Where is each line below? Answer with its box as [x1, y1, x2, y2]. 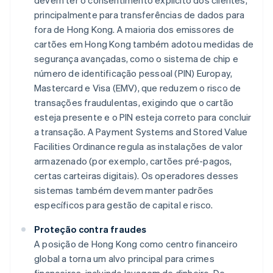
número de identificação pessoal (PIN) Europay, [34, 67, 233, 80]
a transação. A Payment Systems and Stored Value [34, 126, 248, 138]
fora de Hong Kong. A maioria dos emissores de [34, 23, 235, 36]
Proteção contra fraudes [34, 223, 147, 236]
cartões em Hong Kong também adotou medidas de [34, 38, 254, 51]
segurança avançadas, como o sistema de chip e [34, 52, 239, 65]
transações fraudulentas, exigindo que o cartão [34, 96, 234, 109]
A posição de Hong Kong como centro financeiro [34, 238, 238, 250]
